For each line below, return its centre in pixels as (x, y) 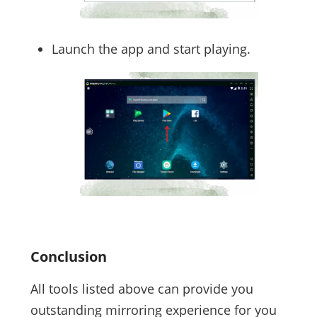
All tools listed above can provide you (142, 288)
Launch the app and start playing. (151, 48)
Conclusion (68, 256)
